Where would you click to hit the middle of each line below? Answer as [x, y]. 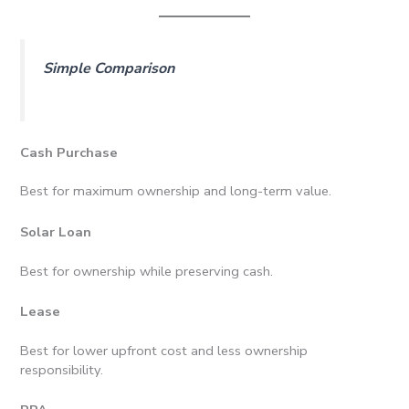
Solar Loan [56, 231]
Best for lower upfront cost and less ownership [164, 350]
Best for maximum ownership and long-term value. [176, 191]
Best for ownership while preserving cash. [147, 271]
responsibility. [62, 369]
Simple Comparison [109, 68]
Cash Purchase [69, 152]
